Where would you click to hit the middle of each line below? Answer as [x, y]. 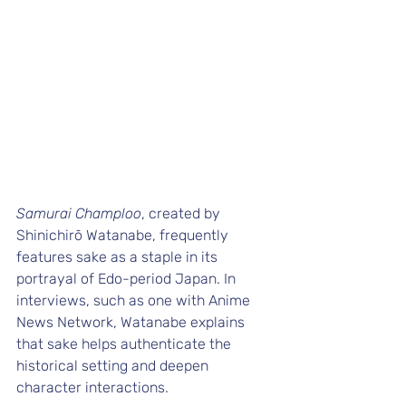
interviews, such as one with [112, 301]
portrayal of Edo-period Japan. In [128, 279]
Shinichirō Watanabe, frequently [124, 236]
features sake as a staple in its [119, 257]
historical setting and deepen [114, 366]
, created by [183, 214]
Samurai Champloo [79, 214]
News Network [65, 323]
